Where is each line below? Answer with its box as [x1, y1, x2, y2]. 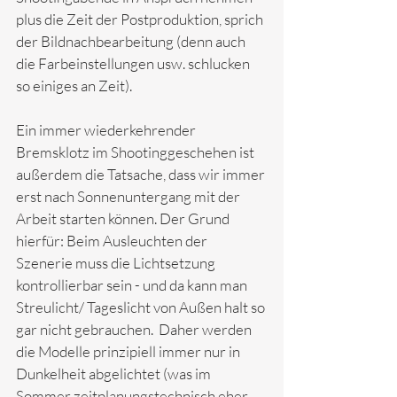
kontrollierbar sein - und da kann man [16, 275, 250, 294]
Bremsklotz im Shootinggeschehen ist [16, 142, 257, 161]
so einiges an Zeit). [16, 75, 135, 95]
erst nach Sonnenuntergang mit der [16, 186, 243, 206]
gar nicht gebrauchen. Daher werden [16, 319, 254, 339]
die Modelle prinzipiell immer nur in [16, 341, 243, 361]
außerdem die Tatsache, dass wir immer [16, 164, 268, 183]
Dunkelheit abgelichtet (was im [16, 363, 214, 383]
